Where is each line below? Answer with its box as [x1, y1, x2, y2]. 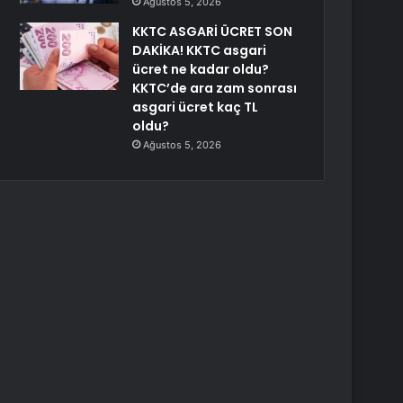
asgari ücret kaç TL [132, 98, 259, 116]
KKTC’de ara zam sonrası [132, 79, 298, 97]
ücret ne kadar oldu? [132, 60, 270, 78]
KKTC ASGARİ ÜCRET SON [132, 22, 293, 40]
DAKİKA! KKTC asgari [132, 41, 267, 59]
